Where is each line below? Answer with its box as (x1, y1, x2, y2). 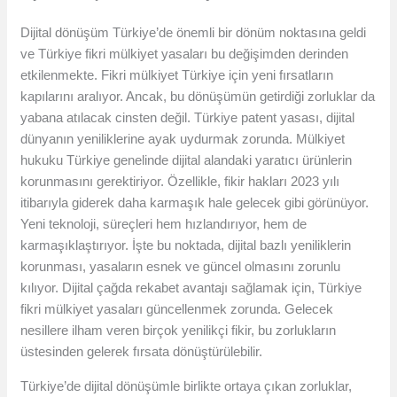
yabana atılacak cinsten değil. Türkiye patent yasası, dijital (20, 110, 355, 126)
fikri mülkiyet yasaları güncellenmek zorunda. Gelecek (20, 301, 334, 317)
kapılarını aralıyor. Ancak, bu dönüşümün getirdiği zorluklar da (20, 89, 376, 105)
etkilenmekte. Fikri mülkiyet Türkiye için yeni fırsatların (20, 67, 334, 83)
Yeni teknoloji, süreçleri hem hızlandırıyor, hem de (20, 216, 307, 232)
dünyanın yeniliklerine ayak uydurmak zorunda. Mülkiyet (20, 131, 346, 147)
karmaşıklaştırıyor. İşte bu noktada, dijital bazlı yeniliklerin (20, 237, 352, 253)
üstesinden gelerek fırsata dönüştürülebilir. (20, 344, 263, 360)
